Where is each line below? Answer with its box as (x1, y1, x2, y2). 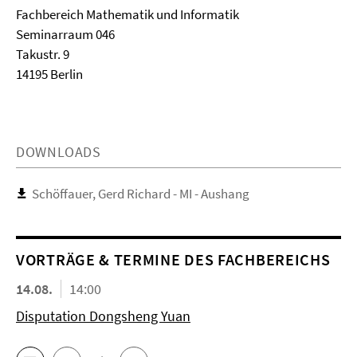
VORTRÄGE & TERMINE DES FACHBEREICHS (16, 249, 331, 269)
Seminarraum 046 (16, 25, 115, 43)
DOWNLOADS (16, 143, 101, 161)
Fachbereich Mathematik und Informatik (16, 6, 239, 23)
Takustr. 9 (16, 45, 69, 63)
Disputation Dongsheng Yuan (16, 307, 190, 325)
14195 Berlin (16, 65, 83, 83)
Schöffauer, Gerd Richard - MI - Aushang (32, 185, 249, 202)
